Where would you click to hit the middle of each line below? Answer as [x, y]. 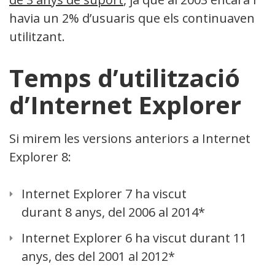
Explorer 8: [40, 157]
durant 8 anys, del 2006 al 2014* [113, 212]
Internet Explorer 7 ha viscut [104, 193]
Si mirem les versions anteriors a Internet [130, 138]
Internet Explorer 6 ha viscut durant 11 [134, 238]
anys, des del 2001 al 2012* [98, 256]
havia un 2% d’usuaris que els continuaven [132, 18]
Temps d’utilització [125, 77]
